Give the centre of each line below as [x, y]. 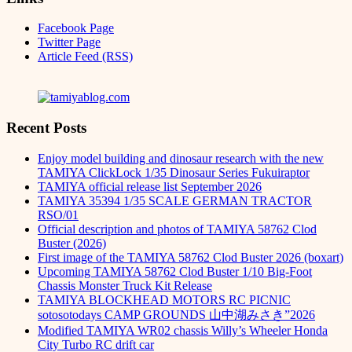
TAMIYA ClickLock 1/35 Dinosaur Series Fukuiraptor [174, 172]
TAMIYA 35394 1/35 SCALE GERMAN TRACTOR [175, 200]
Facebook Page [76, 28]
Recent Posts [46, 128]
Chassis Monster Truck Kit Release [125, 285]
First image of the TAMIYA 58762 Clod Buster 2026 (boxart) [191, 257]
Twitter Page [69, 42]
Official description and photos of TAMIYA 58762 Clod [177, 229]
